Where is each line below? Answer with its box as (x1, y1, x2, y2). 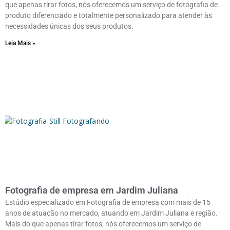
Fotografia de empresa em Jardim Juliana (5, 184, 178, 196)
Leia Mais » (5, 39, 35, 47)
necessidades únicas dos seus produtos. (5, 22, 133, 30)
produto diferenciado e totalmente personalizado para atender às (5, 11, 212, 20)
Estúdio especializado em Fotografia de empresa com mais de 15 (5, 198, 210, 206)
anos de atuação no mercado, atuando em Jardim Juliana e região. (5, 208, 218, 217)
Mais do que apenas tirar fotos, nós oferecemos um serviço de (5, 219, 201, 228)
